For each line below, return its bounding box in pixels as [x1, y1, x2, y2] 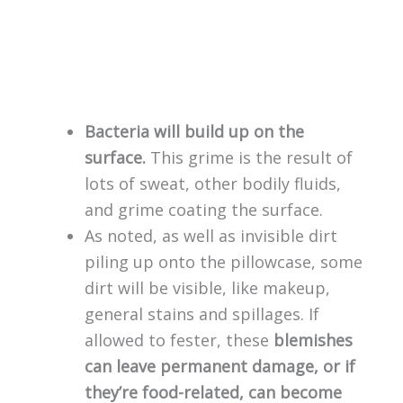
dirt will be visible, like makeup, [84, 276, 330, 299]
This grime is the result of [149, 146, 353, 168]
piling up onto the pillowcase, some [84, 250, 363, 273]
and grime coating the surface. [84, 198, 323, 220]
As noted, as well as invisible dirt [84, 224, 337, 246]
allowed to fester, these [84, 328, 273, 351]
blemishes [273, 328, 353, 351]
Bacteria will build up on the [84, 120, 304, 142]
